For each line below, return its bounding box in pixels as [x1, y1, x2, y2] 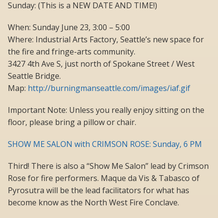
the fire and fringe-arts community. [8, 46, 135, 57]
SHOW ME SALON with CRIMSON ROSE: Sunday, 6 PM [8, 139, 202, 150]
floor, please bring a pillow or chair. [8, 117, 136, 128]
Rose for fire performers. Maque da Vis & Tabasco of [8, 173, 200, 184]
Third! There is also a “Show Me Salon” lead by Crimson [8, 161, 209, 172]
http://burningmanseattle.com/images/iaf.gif [28, 83, 190, 94]
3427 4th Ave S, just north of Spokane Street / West [8, 58, 195, 70]
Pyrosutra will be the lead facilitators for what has [8, 185, 189, 196]
